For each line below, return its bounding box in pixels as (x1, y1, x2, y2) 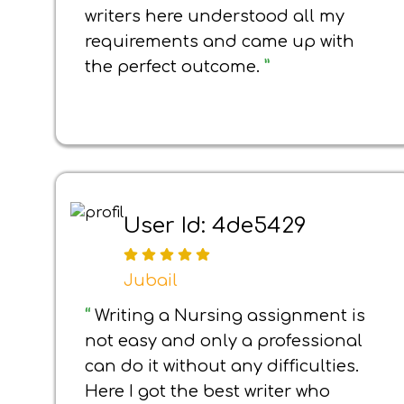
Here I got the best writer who (85, 382, 330, 400)
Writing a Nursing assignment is (95, 307, 365, 325)
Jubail (124, 271, 178, 290)
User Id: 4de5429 (124, 213, 307, 238)
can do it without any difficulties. (85, 357, 359, 375)
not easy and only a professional (85, 332, 363, 350)
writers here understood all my (85, 7, 344, 25)
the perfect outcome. (85, 58, 264, 76)
